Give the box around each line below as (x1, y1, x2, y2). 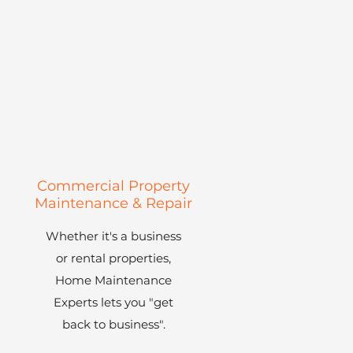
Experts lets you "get (54, 295, 173, 310)
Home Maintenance (55, 273, 172, 288)
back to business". (61, 317, 165, 332)
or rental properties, (56, 251, 171, 266)
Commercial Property (37, 177, 190, 195)
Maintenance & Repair (35, 195, 192, 212)
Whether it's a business (46, 229, 181, 243)
